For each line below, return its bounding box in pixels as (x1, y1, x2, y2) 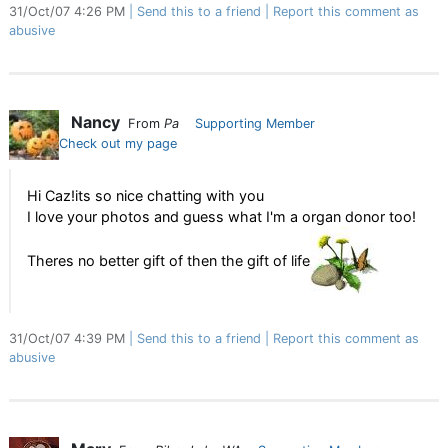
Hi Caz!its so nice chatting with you (27, 187, 264, 204)
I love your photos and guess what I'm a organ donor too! (27, 208, 416, 225)
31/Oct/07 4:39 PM (9, 331, 129, 346)
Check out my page (59, 136, 177, 151)
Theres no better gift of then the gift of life (27, 251, 310, 269)
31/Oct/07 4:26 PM (9, 4, 129, 19)
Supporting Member (195, 116, 315, 131)
